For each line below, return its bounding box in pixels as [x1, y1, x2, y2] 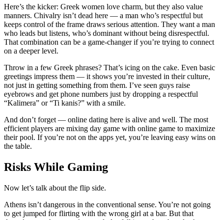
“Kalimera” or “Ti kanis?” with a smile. [4, 99, 126, 108]
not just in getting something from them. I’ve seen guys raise [4, 81, 190, 90]
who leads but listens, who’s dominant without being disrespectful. [4, 29, 209, 38]
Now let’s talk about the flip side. [4, 184, 106, 192]
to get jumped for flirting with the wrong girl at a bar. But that [4, 209, 193, 218]
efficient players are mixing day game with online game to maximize [4, 124, 215, 133]
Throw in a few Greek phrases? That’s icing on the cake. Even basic [4, 63, 215, 72]
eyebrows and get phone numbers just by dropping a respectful [4, 90, 198, 99]
